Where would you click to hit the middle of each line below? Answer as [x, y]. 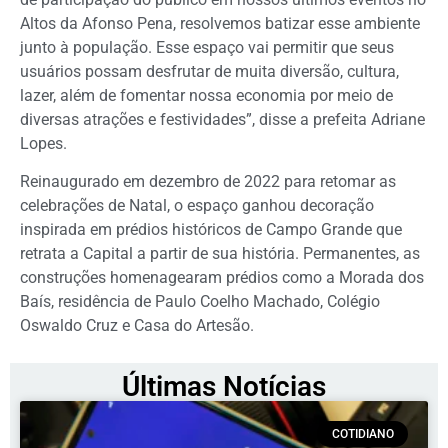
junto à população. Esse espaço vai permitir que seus [207, 47]
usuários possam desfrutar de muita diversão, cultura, [209, 71]
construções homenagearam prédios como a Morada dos [222, 278]
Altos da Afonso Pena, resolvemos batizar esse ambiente [220, 23]
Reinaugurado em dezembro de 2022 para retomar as [208, 182]
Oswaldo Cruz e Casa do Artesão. [137, 326]
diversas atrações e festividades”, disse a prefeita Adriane [222, 119]
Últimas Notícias [224, 386]
